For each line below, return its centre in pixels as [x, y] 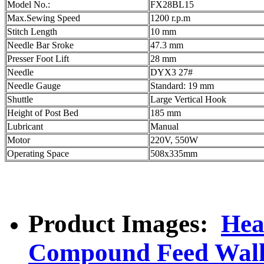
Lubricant [25, 127]
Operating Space [38, 154]
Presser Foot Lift [38, 59]
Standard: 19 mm [182, 86]
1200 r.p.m [170, 18]
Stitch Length [32, 32]
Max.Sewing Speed [44, 18]
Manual [164, 127]
